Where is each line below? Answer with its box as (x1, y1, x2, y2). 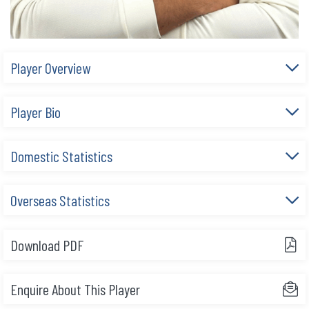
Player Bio (10, 103, 61, 121)
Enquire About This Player (10, 280, 140, 299)
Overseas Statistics (10, 191, 110, 210)
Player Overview (10, 59, 90, 77)
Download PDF (10, 236, 83, 255)
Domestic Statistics (10, 147, 112, 166)
